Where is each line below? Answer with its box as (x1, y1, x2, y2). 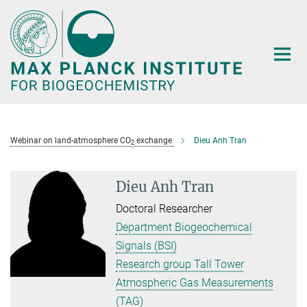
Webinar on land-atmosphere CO (10, 136, 131, 146)
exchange (134, 136, 172, 146)
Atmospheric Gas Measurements (116, 276, 274, 290)
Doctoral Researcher (116, 202, 213, 216)
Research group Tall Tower (116, 258, 245, 271)
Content (3, 25, 41, 38)
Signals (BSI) (116, 239, 177, 253)
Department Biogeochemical (116, 221, 253, 234)
